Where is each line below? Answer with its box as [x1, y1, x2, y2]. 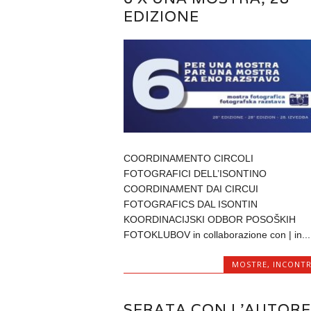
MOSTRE [232, 259, 267, 270]
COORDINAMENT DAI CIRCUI [123, 183, 258, 195]
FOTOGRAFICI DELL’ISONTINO [123, 168, 267, 180]
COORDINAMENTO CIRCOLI [123, 153, 253, 165]
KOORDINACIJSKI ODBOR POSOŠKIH [123, 214, 296, 226]
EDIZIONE [123, 6, 199, 26]
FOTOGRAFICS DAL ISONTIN [123, 199, 258, 210]
